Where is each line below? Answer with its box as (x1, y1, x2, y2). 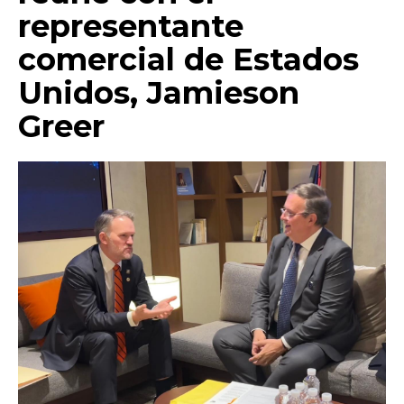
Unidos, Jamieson (18, 74, 299, 112)
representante (18, 7, 243, 45)
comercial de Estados (18, 41, 359, 78)
